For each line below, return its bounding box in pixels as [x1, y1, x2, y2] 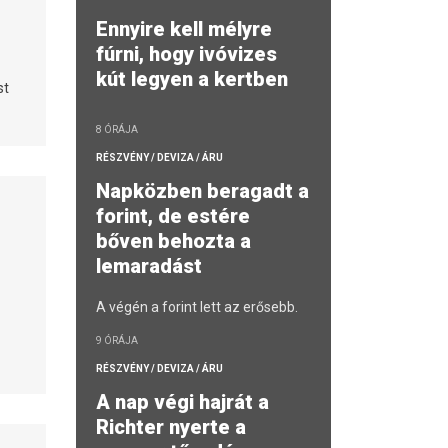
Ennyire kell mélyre [96, 17, 272, 42]
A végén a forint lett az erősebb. [96, 299, 298, 316]
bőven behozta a [96, 229, 251, 254]
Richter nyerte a [96, 415, 246, 440]
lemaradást [96, 254, 207, 279]
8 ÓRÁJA [96, 124, 138, 136]
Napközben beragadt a [96, 179, 309, 204]
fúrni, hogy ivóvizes [96, 42, 277, 67]
